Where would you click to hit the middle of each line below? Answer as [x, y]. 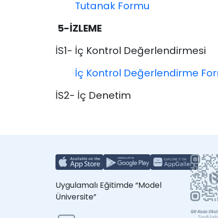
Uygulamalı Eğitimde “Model [109, 185]
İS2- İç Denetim [93, 96]
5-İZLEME [79, 28]
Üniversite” [76, 197]
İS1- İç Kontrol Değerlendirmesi [131, 51]
